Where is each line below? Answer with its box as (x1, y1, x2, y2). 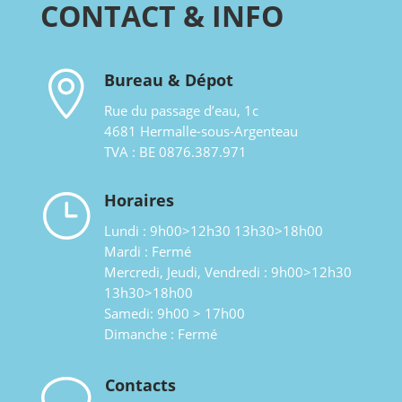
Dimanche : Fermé (104, 324, 217, 343)
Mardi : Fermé (104, 241, 191, 260)
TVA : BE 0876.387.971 (104, 142, 247, 161)
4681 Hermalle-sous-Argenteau (104, 121, 298, 140)
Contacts (105, 373, 176, 396)
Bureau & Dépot (104, 68, 233, 91)
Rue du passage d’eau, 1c (104, 100, 258, 119)
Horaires (104, 188, 174, 211)
